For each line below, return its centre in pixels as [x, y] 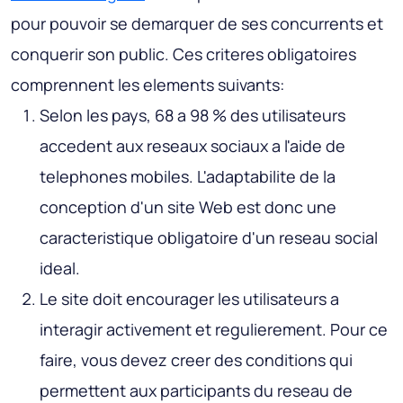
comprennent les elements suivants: [148, 85]
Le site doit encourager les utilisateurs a [189, 299]
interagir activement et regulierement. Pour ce [214, 330]
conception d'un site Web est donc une [188, 207]
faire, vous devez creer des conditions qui [196, 360]
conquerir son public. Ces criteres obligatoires [184, 54]
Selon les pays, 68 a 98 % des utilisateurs [193, 116]
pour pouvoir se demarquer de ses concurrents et [197, 24]
